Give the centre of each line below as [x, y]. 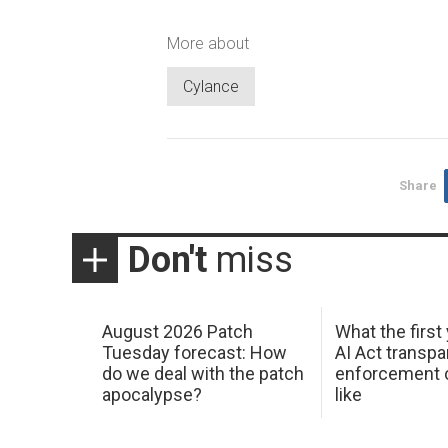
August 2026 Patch [177, 331]
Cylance [211, 87]
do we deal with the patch [202, 373]
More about [208, 43]
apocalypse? [151, 394]
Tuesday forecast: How [194, 352]
